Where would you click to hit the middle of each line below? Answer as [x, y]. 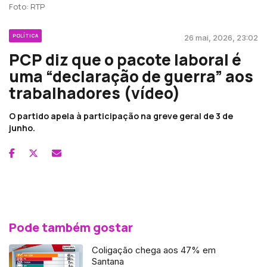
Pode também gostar [71, 227]
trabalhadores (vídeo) [94, 93]
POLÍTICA [25, 35]
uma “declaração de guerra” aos [131, 76]
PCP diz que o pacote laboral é [125, 59]
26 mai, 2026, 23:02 [221, 37]
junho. [22, 128]
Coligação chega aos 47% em [154, 250]
